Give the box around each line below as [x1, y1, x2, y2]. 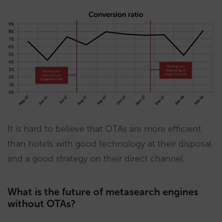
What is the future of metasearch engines [7, 186, 198, 198]
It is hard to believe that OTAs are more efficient [7, 123, 201, 135]
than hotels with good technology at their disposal [7, 138, 211, 150]
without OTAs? [7, 198, 76, 210]
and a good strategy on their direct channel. [7, 153, 185, 165]
